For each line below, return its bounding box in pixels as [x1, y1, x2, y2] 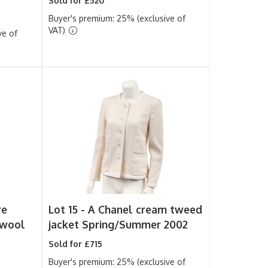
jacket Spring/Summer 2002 [48, 218, 188, 231]
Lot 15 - [48, 203, 89, 216]
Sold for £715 [48, 239, 103, 249]
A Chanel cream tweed [88, 203, 203, 216]
